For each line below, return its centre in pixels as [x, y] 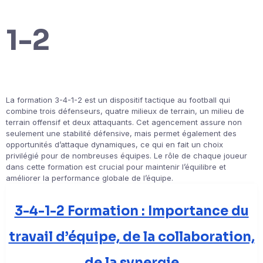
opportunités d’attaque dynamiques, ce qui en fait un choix [114, 145]
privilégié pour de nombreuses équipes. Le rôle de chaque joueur [127, 156]
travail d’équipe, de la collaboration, [131, 237]
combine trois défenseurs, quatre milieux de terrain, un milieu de [125, 111]
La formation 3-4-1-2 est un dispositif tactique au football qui [118, 100]
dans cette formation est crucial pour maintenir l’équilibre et [116, 167]
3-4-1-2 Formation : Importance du [131, 211]
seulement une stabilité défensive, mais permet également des [121, 134]
